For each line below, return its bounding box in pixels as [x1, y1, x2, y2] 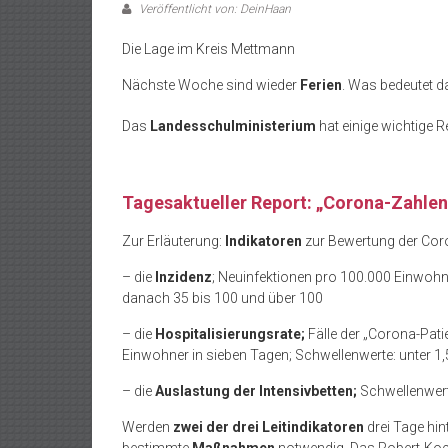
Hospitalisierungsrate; [155, 326, 308, 342]
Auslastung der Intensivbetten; [155, 383, 360, 399]
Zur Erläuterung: [122, 233, 225, 249]
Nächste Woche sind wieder [122, 77, 300, 93]
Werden [122, 419, 173, 435]
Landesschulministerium [147, 118, 319, 134]
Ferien [300, 77, 342, 93]
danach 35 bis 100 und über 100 [122, 290, 323, 306]
